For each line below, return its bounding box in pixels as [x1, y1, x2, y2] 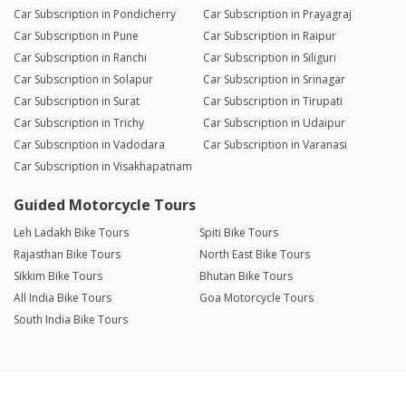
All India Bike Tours [14, 290, 111, 306]
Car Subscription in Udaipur [202, 115, 345, 131]
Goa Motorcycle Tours [198, 290, 314, 306]
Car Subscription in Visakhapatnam [14, 159, 192, 175]
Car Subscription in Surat [14, 93, 140, 110]
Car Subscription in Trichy [14, 115, 144, 131]
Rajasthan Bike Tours [14, 246, 121, 263]
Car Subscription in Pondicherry [14, 6, 176, 23]
